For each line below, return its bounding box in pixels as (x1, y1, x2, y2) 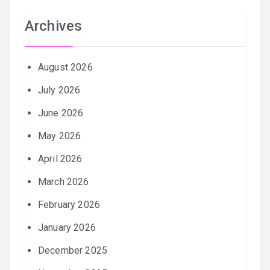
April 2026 (38, 153, 83, 165)
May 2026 (38, 130, 81, 142)
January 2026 (38, 222, 96, 233)
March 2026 (38, 176, 89, 187)
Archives (25, 17, 83, 34)
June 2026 (38, 107, 84, 119)
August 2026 (38, 61, 93, 73)
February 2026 (38, 199, 101, 210)
